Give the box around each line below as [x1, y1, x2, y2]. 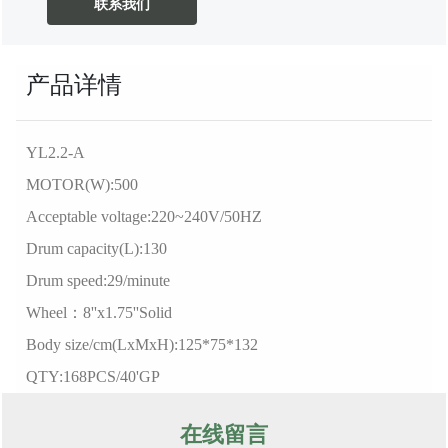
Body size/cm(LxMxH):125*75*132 [25, 336, 258, 353]
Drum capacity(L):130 [25, 240, 167, 257]
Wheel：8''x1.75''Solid [25, 304, 172, 321]
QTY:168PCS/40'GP [25, 368, 160, 385]
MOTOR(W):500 [25, 176, 138, 193]
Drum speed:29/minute [25, 272, 170, 289]
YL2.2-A [25, 144, 85, 161]
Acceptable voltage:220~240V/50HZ [25, 208, 262, 225]
